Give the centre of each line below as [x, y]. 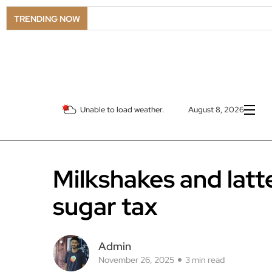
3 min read [205, 260]
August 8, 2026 [216, 110]
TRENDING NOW [47, 19]
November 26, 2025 [136, 260]
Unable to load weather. [122, 110]
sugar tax [105, 206]
